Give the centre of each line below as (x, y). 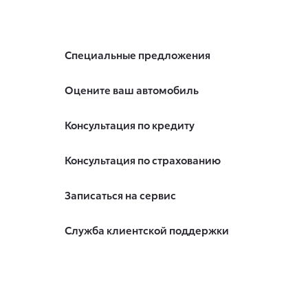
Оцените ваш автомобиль (131, 90)
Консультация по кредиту (129, 125)
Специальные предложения (137, 55)
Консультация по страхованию (142, 160)
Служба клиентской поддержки (146, 230)
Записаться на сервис (120, 195)
